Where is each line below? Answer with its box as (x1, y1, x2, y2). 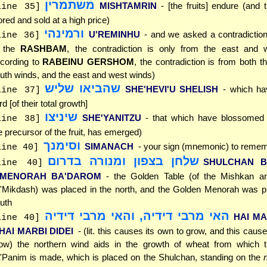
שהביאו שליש (45, 82, 121, 95)
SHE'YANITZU (82, 113, 141, 123)
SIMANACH (85, 141, 133, 152)
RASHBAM (20, 44, 67, 54)
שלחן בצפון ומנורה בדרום (47, 154, 199, 168)
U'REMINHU (88, 29, 140, 40)
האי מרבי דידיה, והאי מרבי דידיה (44, 209, 229, 223)
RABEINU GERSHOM (42, 57, 135, 67)
